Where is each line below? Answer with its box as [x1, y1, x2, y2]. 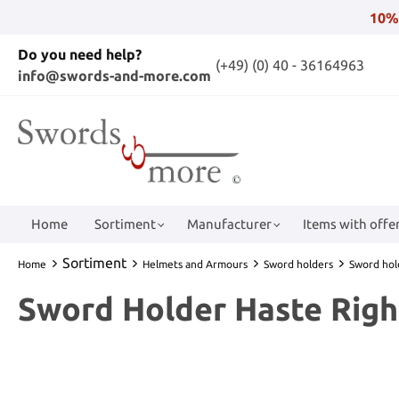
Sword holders [264, 257, 333, 270]
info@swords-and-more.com [18, 68, 211, 84]
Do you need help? [18, 46, 142, 62]
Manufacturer [187, 216, 272, 232]
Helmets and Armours [142, 257, 248, 270]
